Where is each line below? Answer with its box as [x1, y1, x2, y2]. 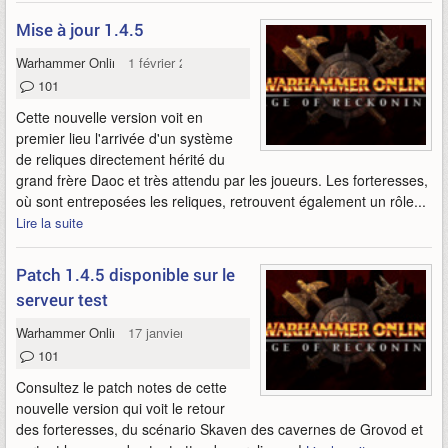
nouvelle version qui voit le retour [16, 398, 225, 418]
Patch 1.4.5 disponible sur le [16, 263, 235, 286]
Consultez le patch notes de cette [16, 377, 227, 397]
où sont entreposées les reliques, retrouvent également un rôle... [16, 191, 426, 211]
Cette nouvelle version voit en [16, 107, 203, 127]
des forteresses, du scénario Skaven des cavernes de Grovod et [16, 419, 423, 439]
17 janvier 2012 [128, 323, 217, 342]
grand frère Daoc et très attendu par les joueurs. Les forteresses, [16, 170, 428, 190]
